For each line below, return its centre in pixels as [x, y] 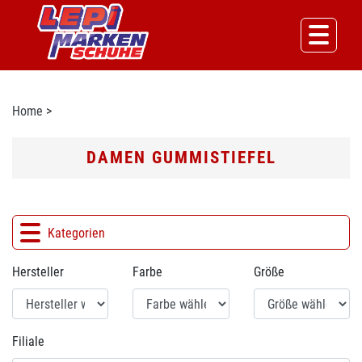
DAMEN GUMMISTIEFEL [181, 158]
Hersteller [38, 272]
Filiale [28, 341]
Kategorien [76, 233]
